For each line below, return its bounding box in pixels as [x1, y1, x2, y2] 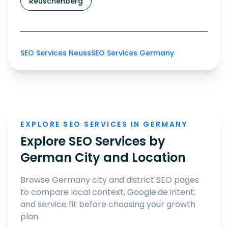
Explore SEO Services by [20, 133, 165, 150]
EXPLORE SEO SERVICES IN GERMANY [20, 119, 188, 129]
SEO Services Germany [91, 48, 174, 58]
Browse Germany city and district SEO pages [20, 174, 199, 186]
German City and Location [20, 149, 186, 166]
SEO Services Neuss [20, 48, 91, 58]
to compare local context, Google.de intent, [20, 186, 195, 198]
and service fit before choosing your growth [20, 198, 195, 210]
